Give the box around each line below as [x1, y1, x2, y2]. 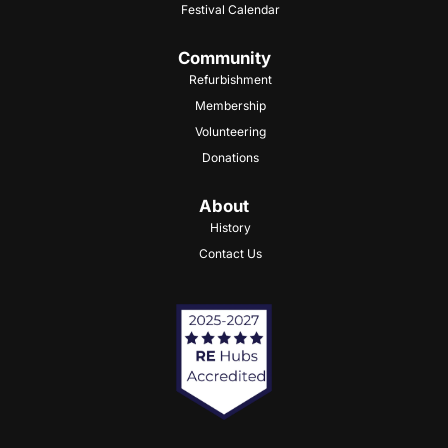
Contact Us [198, 246, 262, 262]
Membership [194, 98, 266, 114]
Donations [201, 150, 259, 166]
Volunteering [194, 124, 266, 140]
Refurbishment [188, 72, 272, 88]
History [209, 220, 251, 236]
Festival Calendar [180, 2, 280, 18]
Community [177, 48, 271, 69]
